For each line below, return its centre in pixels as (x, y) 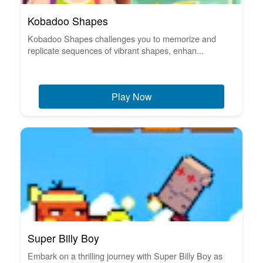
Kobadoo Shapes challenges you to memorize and (122, 38)
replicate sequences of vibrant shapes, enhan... (116, 50)
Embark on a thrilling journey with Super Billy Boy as (125, 255)
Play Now (131, 96)
